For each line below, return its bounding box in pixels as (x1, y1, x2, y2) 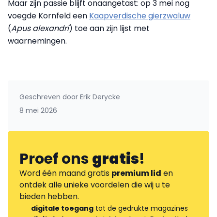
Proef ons (19, 149, 92, 170)
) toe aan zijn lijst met (69, 23, 150, 34)
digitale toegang (31, 203, 93, 214)
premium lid (111, 168, 161, 179)
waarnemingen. (8, 35, 67, 47)
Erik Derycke (78, 92, 120, 102)
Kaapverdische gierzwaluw (89, 10, 190, 22)
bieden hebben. (19, 191, 79, 202)
